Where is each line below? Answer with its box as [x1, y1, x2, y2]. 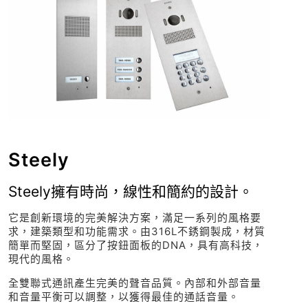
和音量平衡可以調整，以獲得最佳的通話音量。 [8, 290, 239, 304]
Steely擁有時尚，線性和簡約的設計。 [8, 183, 253, 201]
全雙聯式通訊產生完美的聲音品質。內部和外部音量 [8, 276, 261, 290]
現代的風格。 [8, 252, 74, 266]
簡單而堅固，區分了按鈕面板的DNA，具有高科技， [8, 239, 263, 252]
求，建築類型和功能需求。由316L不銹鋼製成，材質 [8, 225, 265, 239]
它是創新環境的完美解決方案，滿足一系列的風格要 [8, 211, 261, 225]
